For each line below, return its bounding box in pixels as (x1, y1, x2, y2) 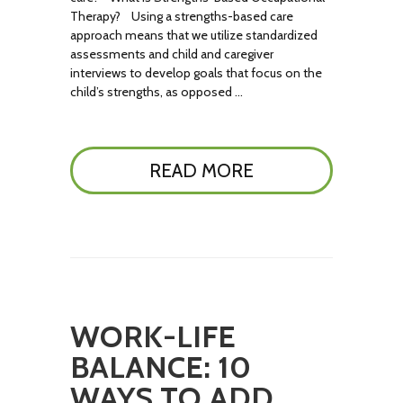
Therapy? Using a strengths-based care (70, 8, 294, 24)
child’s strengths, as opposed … (70, 84, 244, 100)
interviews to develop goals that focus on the (70, 65, 323, 81)
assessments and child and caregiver (70, 46, 274, 62)
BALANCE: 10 (70, 348, 252, 386)
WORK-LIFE (70, 318, 237, 355)
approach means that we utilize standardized (70, 27, 318, 43)
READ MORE (148, 159, 254, 182)
